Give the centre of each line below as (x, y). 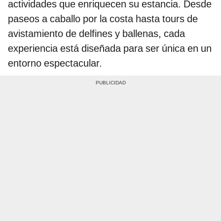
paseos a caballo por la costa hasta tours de (103, 19)
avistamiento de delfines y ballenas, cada (96, 34)
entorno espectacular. (55, 63)
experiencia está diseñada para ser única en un (110, 49)
